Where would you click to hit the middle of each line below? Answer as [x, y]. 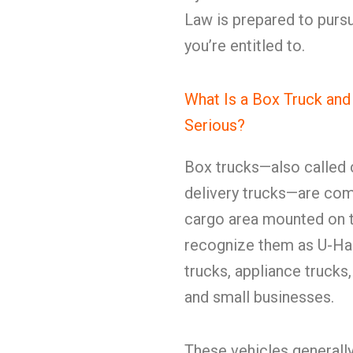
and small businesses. [259, 297]
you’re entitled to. [245, 46]
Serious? [215, 125]
